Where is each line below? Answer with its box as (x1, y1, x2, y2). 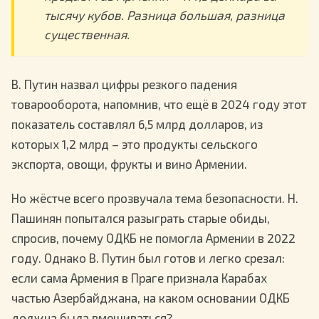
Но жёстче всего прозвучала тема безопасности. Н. (11, 190, 298, 205)
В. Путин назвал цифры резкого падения (11, 76, 237, 91)
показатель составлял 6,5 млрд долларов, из (11, 116, 263, 131)
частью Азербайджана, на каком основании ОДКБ (11, 290, 290, 305)
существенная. (43, 26, 130, 41)
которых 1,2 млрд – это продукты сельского (11, 136, 258, 151)
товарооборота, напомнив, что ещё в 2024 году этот (11, 96, 307, 111)
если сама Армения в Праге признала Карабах (11, 270, 267, 285)
